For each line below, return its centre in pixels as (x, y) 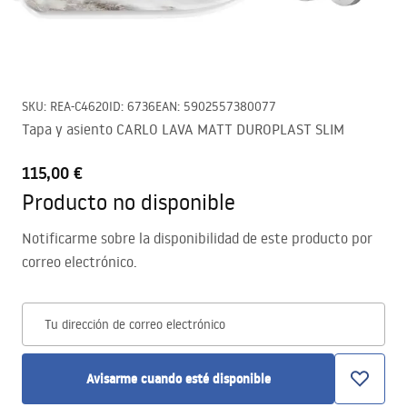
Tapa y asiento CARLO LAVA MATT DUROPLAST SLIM (183, 129)
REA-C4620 (79, 106)
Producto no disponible (129, 201)
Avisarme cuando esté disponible (178, 379)
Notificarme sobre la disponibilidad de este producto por (197, 238)
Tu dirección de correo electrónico (135, 324)
